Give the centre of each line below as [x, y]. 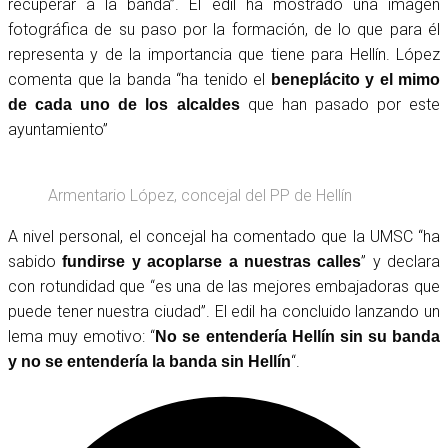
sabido [35, 261]
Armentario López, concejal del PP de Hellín [200, 195]
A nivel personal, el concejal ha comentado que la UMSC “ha [224, 236]
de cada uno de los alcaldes [124, 104]
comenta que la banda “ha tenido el [139, 79]
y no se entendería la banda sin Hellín [149, 361]
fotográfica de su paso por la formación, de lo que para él [224, 29]
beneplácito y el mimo [355, 79]
